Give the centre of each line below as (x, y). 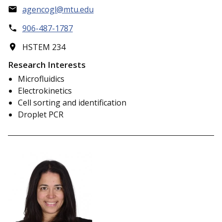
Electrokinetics (45, 91)
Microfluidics (41, 79)
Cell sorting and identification (72, 103)
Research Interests (47, 65)
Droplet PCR (41, 115)
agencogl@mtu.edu (58, 9)
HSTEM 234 (44, 47)
